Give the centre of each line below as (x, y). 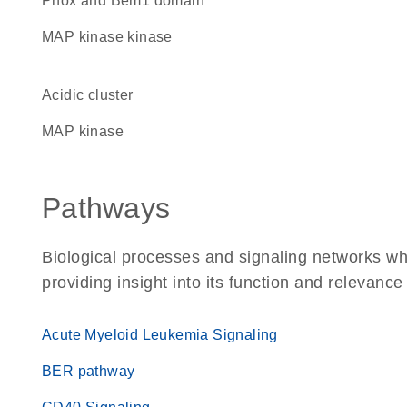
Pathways (106, 208)
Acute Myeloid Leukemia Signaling (160, 335)
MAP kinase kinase (113, 37)
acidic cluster (93, 95)
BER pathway (89, 371)
